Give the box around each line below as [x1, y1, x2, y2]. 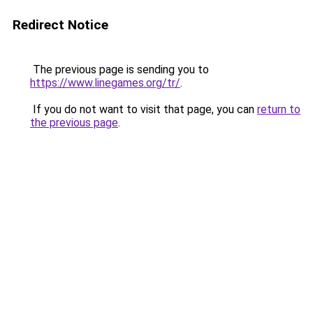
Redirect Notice [13, 17, 108, 33]
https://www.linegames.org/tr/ [30, 76, 180, 89]
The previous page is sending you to [30, 63, 209, 76]
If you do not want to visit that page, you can [30, 103, 257, 116]
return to [257, 103, 300, 116]
